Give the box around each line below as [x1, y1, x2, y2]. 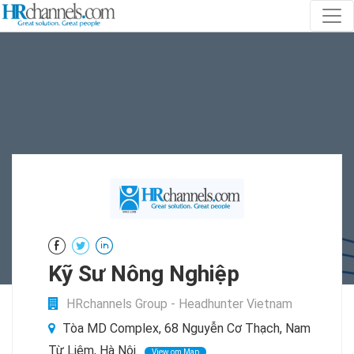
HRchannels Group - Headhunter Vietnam [66, 296, 292, 311]
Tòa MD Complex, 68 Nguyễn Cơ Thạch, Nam [59, 320, 311, 336]
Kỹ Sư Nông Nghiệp [48, 260, 239, 287]
